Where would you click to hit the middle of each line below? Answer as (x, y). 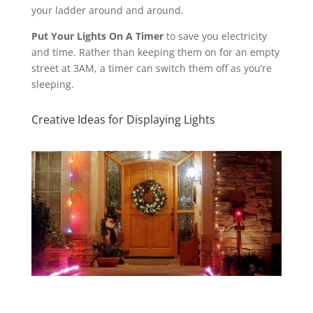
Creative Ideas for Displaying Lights (123, 119)
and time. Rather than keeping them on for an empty (155, 52)
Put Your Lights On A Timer (97, 36)
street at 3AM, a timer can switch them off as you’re (151, 68)
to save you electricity (215, 36)
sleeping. (55, 84)
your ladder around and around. (111, 10)
